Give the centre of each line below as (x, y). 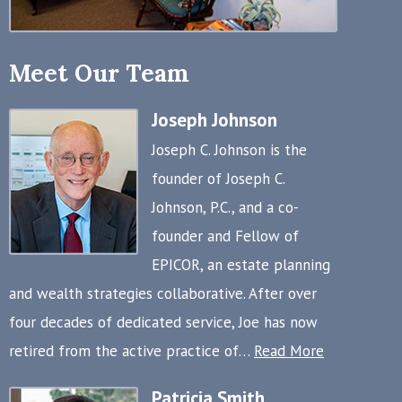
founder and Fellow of (225, 236)
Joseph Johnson (214, 119)
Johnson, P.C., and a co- (225, 207)
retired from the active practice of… (131, 350)
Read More (289, 350)
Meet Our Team (99, 73)
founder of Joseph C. (218, 178)
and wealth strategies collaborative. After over (163, 293)
